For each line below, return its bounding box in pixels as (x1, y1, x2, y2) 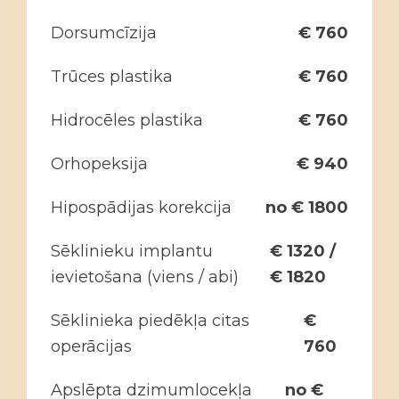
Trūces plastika (51, 67, 173, 86)
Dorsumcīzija (51, 23, 157, 43)
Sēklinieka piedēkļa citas (51, 311, 249, 330)
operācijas (51, 337, 132, 356)
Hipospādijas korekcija (51, 198, 232, 217)
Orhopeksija (51, 154, 148, 174)
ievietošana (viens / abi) (51, 267, 239, 287)
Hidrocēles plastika (51, 110, 203, 130)
